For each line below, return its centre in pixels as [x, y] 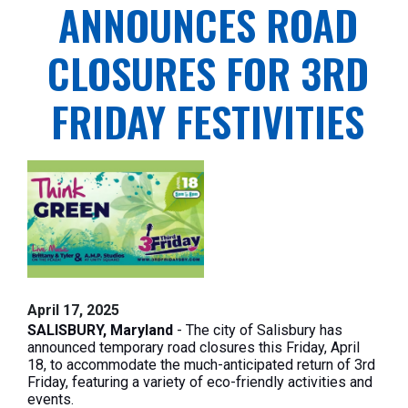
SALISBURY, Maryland [100, 331]
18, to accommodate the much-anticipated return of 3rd [201, 365]
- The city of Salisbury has [258, 331]
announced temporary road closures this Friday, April [194, 348]
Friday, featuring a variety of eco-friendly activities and [200, 382]
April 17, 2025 [73, 311]
